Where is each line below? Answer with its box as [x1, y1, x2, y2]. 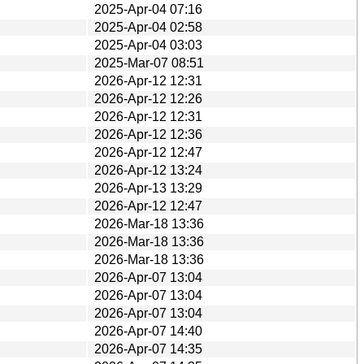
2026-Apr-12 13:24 [94, 162, 202, 177]
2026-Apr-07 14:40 [94, 323, 202, 338]
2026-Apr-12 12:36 [94, 127, 202, 141]
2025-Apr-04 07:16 [94, 2, 202, 16]
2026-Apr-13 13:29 [94, 180, 202, 195]
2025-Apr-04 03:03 [94, 37, 202, 52]
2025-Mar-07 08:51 [94, 55, 204, 70]
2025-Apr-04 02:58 [94, 19, 202, 34]
